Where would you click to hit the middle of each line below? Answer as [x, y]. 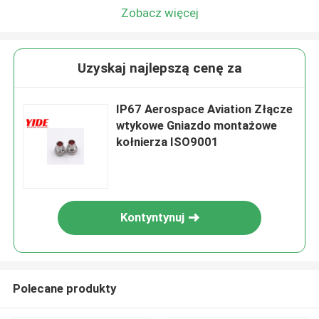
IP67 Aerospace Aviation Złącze [205, 109]
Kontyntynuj [153, 218]
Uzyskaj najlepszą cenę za [159, 68]
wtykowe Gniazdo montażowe [197, 126]
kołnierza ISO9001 [168, 142]
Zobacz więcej [159, 12]
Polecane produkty [64, 288]
